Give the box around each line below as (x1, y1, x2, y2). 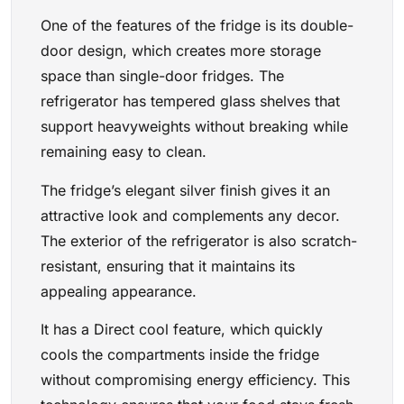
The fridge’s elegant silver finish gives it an (41, 180, 330, 199)
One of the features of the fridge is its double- (41, 16, 353, 35)
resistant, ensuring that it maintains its (41, 256, 295, 275)
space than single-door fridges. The (41, 67, 284, 86)
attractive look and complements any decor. (41, 206, 340, 225)
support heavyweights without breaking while (41, 117, 348, 136)
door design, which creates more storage (41, 41, 321, 60)
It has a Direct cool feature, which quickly (41, 320, 323, 338)
